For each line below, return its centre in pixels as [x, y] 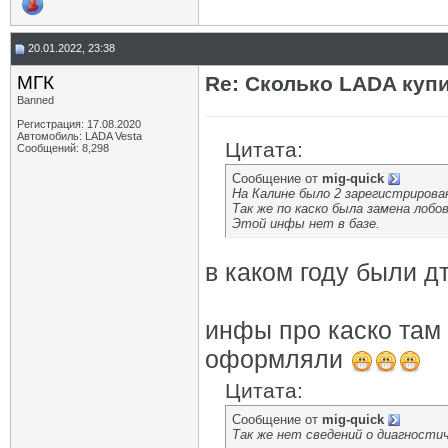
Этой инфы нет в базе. [306, 223]
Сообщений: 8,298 [63, 148]
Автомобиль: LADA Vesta [79, 136]
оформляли [277, 359]
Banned [35, 100]
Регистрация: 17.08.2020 [79, 124]
